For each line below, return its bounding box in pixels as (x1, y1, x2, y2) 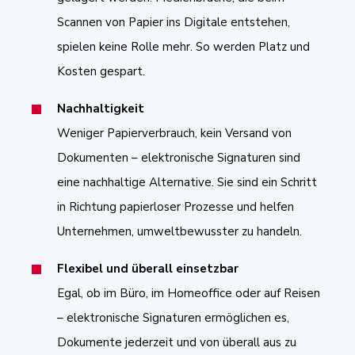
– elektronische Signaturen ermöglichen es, (57, 309, 289, 326)
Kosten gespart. (57, 63, 145, 79)
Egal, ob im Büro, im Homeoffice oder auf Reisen (57, 284, 320, 301)
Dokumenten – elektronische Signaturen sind (57, 149, 300, 166)
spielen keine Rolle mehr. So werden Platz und (57, 38, 310, 55)
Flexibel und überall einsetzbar (57, 260, 239, 277)
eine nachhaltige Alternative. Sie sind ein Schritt (57, 174, 317, 190)
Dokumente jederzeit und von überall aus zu (57, 334, 296, 350)
